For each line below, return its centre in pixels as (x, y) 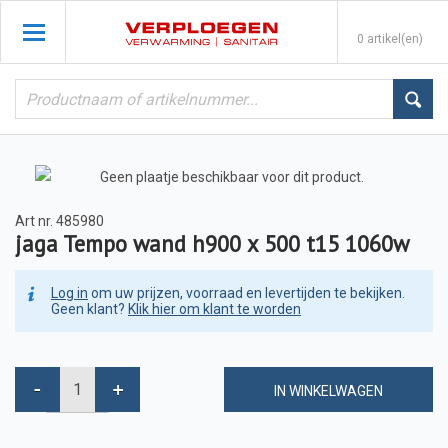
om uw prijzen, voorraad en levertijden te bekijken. (246, 293)
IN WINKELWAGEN (328, 390)
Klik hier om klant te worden (214, 309)
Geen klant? (89, 309)
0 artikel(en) (390, 39)
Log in (69, 293)
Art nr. (34, 221)
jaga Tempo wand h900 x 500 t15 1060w (212, 243)
